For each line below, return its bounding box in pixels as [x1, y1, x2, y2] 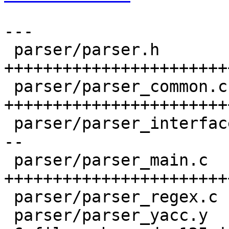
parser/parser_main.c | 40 [4, 151, 14, 170]
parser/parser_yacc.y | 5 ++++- [4, 206, 14, 225]
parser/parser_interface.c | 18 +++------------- [4, 114, 14, 133]
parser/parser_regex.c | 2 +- [4, 188, 14, 207]
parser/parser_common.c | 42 [4, 77, 14, 96]
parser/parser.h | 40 [4, 40, 14, 59]
